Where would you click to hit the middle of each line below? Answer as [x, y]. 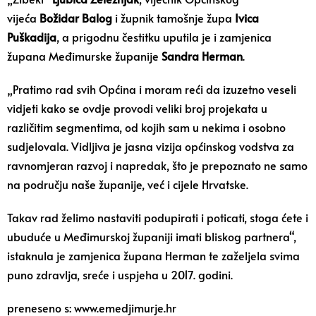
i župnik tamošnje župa [174, 18]
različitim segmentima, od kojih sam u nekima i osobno [146, 127]
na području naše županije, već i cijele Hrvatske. [128, 184]
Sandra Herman [202, 56]
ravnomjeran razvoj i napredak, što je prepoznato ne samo [157, 165]
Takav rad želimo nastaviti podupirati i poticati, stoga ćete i [158, 217]
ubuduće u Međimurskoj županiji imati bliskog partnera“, [152, 236]
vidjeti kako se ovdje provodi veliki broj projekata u [137, 108]
